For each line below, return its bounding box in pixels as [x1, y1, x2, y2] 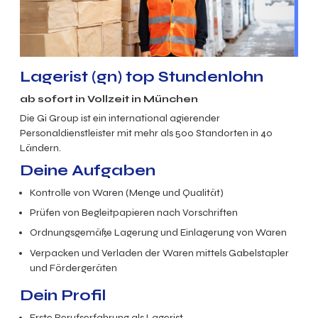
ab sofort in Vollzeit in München [20, 92, 198, 105]
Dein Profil [20, 286, 109, 305]
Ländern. [20, 141, 61, 154]
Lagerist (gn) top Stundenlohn [20, 67, 263, 87]
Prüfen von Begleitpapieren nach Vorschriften [30, 207, 238, 219]
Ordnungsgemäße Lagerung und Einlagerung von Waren [30, 226, 287, 239]
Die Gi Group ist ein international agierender [20, 111, 220, 124]
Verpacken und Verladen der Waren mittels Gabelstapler [30, 246, 290, 259]
